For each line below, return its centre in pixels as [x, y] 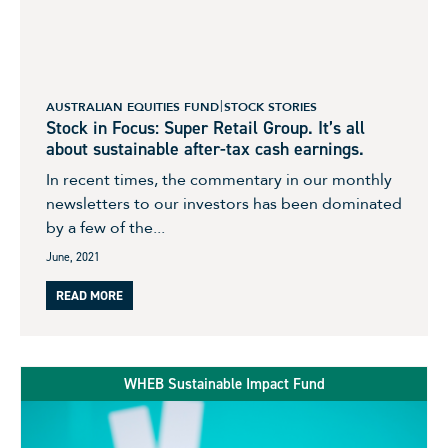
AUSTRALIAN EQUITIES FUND [132, 106]
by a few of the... [105, 227]
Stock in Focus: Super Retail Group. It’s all [205, 127]
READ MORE [89, 295]
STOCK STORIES [270, 106]
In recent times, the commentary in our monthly [219, 179]
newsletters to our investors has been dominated [224, 203]
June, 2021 [73, 256]
